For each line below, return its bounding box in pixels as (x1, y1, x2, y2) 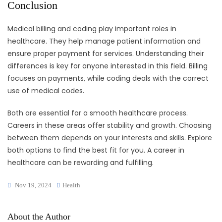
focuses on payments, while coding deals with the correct (7, 73, 209, 84)
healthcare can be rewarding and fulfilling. (7, 158, 154, 168)
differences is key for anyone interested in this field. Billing (7, 61, 208, 71)
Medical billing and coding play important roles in (7, 24, 176, 34)
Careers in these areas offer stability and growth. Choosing (7, 120, 212, 131)
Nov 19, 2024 (15, 181, 52, 189)
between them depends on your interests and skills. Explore (7, 133, 212, 143)
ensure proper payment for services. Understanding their (7, 49, 204, 59)
